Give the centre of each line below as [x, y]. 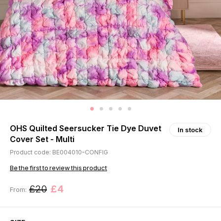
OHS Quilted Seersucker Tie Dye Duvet [86, 129]
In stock [190, 130]
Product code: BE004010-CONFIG [59, 152]
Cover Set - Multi [42, 139]
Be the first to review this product [58, 168]
